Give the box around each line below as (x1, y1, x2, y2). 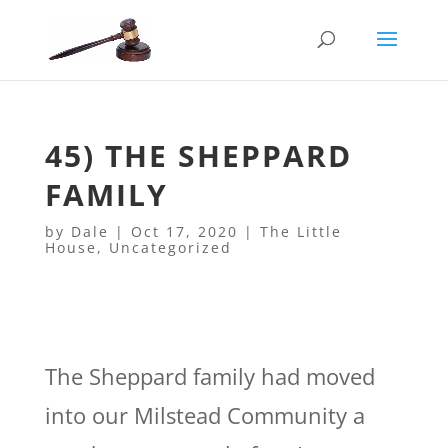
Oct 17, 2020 (130, 222, 238, 241)
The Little (259, 222, 342, 241)
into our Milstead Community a (44, 400, 365, 430)
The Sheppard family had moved (44, 361, 375, 391)
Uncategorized (108, 238, 232, 257)
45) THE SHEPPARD (44, 135, 352, 176)
